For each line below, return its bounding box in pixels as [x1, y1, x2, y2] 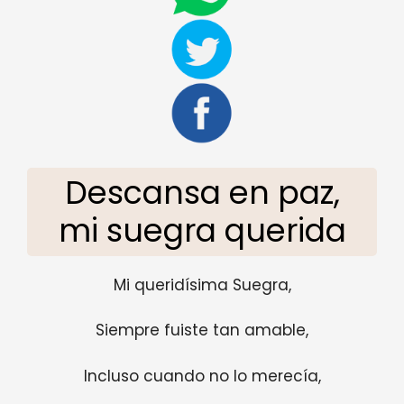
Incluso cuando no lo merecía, [83, 364, 321, 387]
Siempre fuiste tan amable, [96, 319, 308, 342]
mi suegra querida [58, 207, 346, 252]
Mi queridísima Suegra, [113, 273, 291, 296]
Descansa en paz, [64, 170, 340, 215]
